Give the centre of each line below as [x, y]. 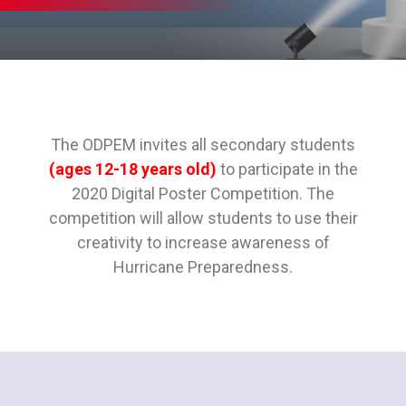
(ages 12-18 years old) [132, 169]
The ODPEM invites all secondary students [203, 145]
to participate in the [287, 169]
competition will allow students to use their [203, 218]
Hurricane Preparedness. [203, 267]
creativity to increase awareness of [203, 242]
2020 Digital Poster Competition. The [203, 193]
